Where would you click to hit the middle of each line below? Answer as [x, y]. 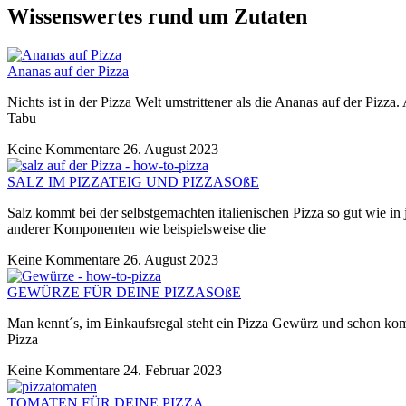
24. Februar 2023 [173, 371]
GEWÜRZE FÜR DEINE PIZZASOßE [124, 293]
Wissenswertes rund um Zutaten [157, 17]
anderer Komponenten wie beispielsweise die [136, 229]
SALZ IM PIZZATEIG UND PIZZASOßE [133, 182]
